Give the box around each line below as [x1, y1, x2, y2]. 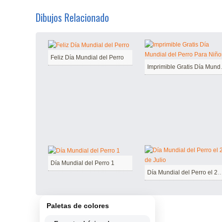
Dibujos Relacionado [36, 10, 109, 25]
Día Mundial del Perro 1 [51, 159, 114, 166]
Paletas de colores [47, 201, 109, 210]
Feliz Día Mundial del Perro [51, 54, 124, 61]
